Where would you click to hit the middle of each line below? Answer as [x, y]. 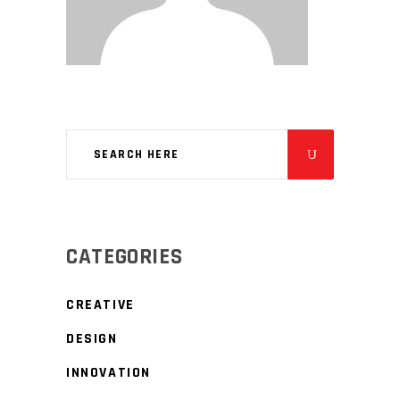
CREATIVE [100, 305]
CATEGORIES [125, 258]
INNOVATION [108, 373]
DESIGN [92, 339]
